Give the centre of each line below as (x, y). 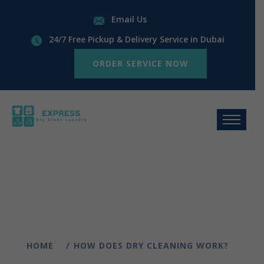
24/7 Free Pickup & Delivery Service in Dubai (136, 39)
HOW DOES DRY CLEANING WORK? (151, 245)
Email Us (129, 19)
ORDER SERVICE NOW (141, 63)
